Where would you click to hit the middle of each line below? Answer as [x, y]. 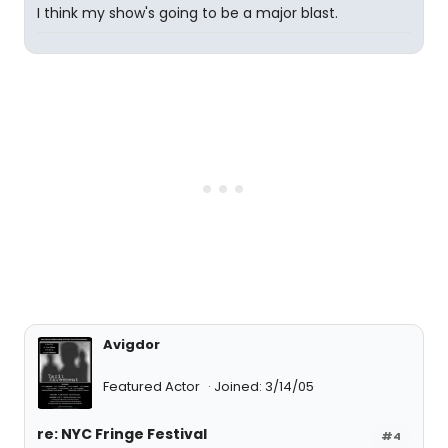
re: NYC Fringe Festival [122, 434]
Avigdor [131, 344]
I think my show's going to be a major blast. [187, 13]
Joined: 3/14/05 [264, 386]
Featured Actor [153, 386]
